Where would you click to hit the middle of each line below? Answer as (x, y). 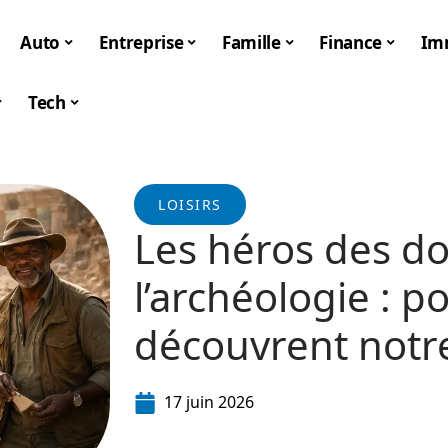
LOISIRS (190, 204)
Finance (350, 42)
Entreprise (141, 42)
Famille (251, 42)
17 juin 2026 (209, 402)
